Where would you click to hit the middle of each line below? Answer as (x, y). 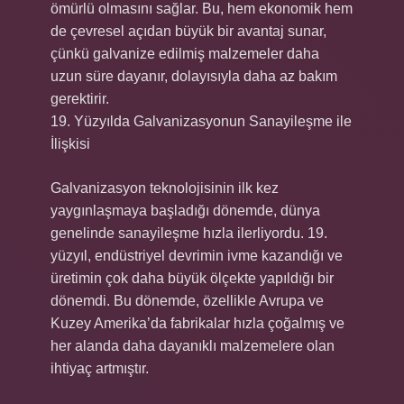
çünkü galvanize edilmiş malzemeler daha (185, 54)
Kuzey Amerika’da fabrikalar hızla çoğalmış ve (197, 323)
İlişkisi (70, 144)
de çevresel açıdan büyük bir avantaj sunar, (188, 31)
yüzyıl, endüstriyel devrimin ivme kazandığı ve (197, 256)
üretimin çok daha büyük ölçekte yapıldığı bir (192, 278)
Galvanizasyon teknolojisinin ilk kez (165, 188)
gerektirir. (80, 99)
